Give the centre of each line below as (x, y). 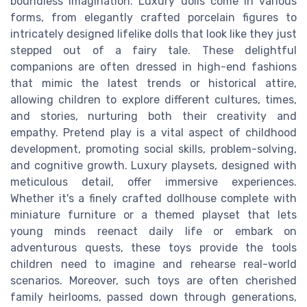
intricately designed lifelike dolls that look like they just (153, 34)
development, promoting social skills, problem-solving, (153, 149)
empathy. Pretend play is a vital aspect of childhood (153, 133)
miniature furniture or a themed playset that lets (153, 215)
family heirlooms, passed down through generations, (153, 297)
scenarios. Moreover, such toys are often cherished (153, 281)
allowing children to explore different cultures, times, (153, 100)
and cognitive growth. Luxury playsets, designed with (153, 166)
